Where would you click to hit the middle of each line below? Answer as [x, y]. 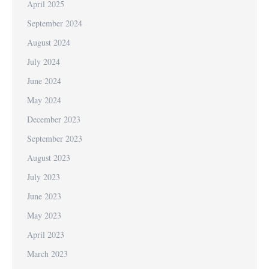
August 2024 [49, 42]
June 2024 [44, 81]
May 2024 [44, 100]
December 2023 [54, 119]
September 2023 [55, 138]
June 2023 [44, 196]
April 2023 [46, 234]
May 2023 [44, 215]
